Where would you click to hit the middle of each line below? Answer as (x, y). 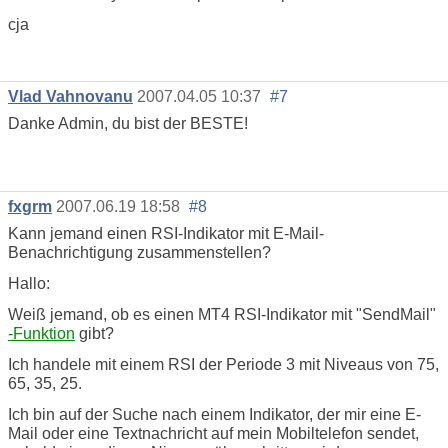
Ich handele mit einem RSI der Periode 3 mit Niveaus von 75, (223, 364)
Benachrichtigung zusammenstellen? (139, 252)
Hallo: (29, 283)
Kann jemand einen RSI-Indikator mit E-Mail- (166, 233)
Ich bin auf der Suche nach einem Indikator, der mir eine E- (214, 414)
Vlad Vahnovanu (70, 96)
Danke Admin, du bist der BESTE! (128, 123)
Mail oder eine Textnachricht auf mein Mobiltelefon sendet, (213, 433)
